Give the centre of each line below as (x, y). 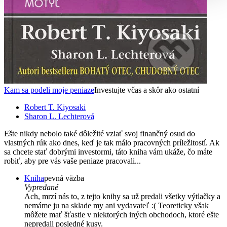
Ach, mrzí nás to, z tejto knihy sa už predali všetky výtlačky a (122, 197)
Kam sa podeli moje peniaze (49, 90)
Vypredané (41, 187)
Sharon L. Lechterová (59, 117)
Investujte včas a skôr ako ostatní (147, 90)
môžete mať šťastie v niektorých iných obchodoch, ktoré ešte (122, 215)
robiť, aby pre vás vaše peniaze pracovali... (72, 161)
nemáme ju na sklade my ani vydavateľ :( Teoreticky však (117, 206)
